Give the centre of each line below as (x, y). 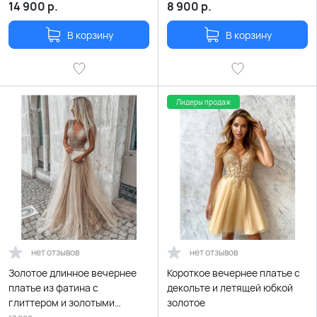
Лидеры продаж (203, 102)
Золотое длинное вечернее (73, 273)
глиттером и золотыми (62, 303)
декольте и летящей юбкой (230, 288)
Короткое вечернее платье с (234, 273)
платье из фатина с (53, 288)
